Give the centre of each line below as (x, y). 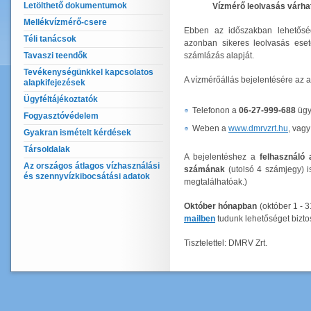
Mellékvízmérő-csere (65, 22)
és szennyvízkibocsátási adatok (87, 176)
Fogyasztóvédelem (61, 116)
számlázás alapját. (219, 56)
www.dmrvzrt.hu (258, 128)
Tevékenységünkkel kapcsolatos (89, 72)
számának (204, 169)
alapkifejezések (54, 83)
